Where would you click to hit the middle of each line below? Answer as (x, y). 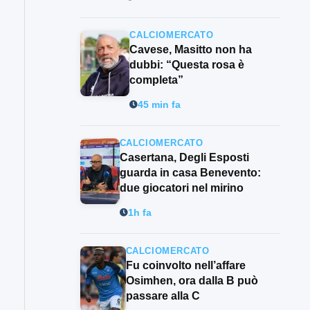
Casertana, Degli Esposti (184, 158)
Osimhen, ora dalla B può (192, 281)
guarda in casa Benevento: (190, 173)
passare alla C (163, 296)
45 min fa (159, 104)
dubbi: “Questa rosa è (187, 65)
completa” (157, 80)
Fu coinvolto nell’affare (185, 266)
